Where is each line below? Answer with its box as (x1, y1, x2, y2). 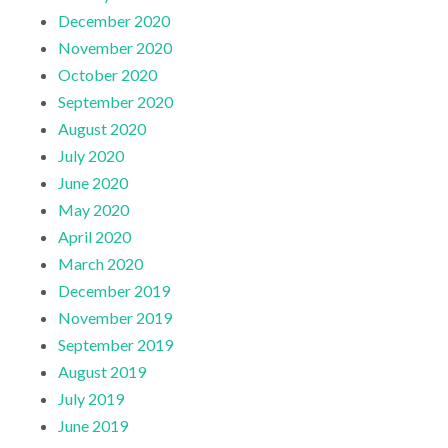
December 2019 (58, 281, 170, 301)
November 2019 (58, 308, 172, 328)
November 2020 (58, 38, 172, 58)
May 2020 (58, 200, 129, 220)
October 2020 (58, 65, 157, 85)
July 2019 (58, 389, 124, 409)
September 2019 (58, 335, 173, 355)
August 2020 (58, 119, 146, 139)
